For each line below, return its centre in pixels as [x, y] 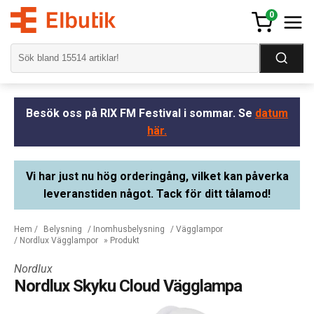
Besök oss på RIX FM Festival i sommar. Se [141, 113]
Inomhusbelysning [129, 229]
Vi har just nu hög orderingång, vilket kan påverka [157, 176]
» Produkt [122, 240]
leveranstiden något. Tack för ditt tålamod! [157, 193]
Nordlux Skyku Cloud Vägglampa [128, 286]
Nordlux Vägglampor [59, 240]
